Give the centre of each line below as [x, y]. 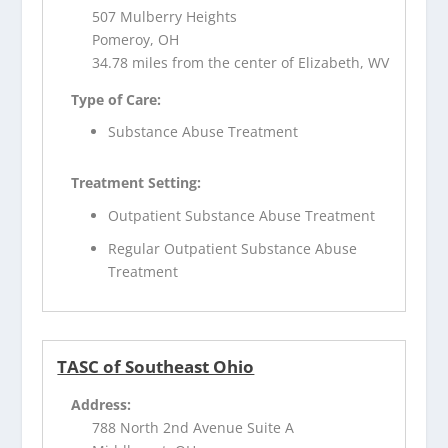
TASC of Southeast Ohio [156, 367]
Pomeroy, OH [136, 39]
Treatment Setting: [136, 183]
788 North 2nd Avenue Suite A [193, 428]
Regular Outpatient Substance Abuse [233, 249]
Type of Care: [116, 99]
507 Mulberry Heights [165, 16]
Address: [101, 405]
